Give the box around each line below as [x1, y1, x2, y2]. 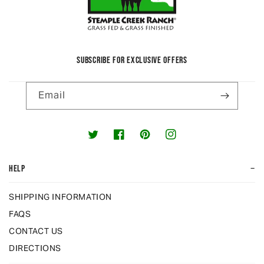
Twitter [87, 135, 115, 146]
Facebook [113, 135, 153, 146]
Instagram [165, 135, 207, 146]
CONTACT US [9, 226, 63, 237]
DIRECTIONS [9, 243, 61, 254]
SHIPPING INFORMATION [9, 192, 112, 203]
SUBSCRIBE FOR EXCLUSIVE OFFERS [77, 55, 187, 67]
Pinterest [139, 135, 177, 146]
